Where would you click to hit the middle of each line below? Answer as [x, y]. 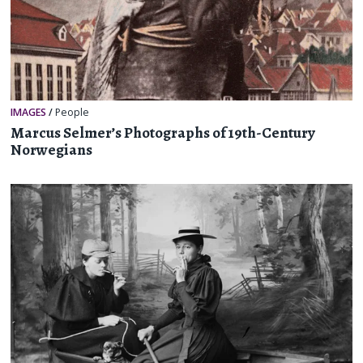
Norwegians [52, 150]
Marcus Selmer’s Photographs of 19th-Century [163, 133]
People [73, 112]
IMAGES [29, 112]
